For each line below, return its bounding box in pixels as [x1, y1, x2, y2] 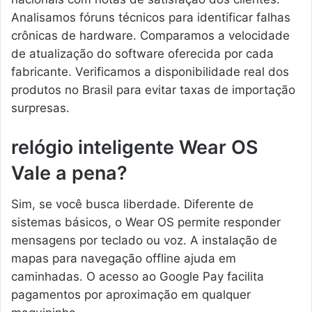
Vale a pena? [11, 161, 127, 185]
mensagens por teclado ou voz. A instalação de [11, 233, 277, 248]
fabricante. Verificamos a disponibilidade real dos [11, 64, 289, 79]
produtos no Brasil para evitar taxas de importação [11, 82, 295, 97]
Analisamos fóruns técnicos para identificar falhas [11, 10, 290, 24]
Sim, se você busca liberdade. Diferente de [11, 197, 253, 212]
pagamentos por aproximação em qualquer [11, 288, 251, 302]
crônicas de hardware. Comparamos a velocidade [11, 28, 290, 42]
